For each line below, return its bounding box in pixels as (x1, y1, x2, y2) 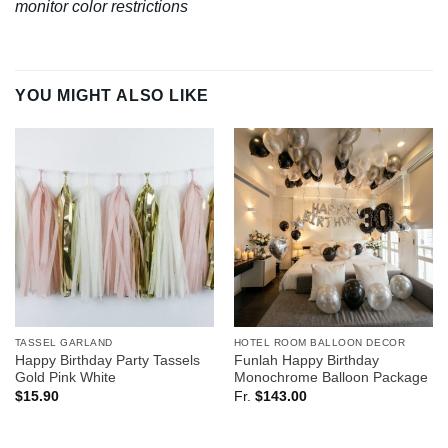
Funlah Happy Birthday (233, 353, 379, 369)
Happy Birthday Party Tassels (14, 353, 200, 369)
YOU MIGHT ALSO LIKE (15, 86, 210, 104)
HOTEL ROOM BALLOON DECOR (233, 337, 406, 349)
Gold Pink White (14, 370, 116, 386)
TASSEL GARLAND (14, 337, 113, 349)
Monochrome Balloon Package (233, 370, 428, 386)
